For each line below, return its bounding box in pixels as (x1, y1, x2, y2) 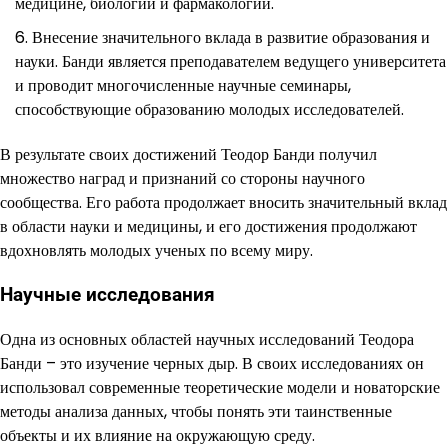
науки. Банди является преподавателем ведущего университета (15, 49, 446, 73)
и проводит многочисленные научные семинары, (15, 73, 351, 97)
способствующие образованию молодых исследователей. (15, 97, 404, 121)
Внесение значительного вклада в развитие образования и (32, 25, 430, 49)
